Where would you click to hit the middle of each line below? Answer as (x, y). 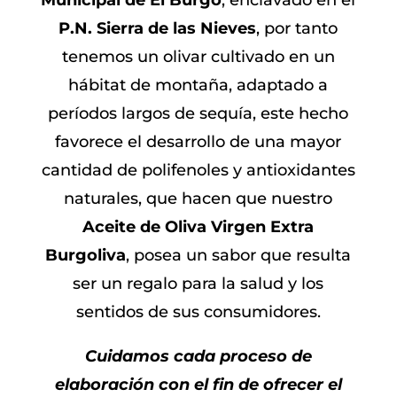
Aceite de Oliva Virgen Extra (198, 227)
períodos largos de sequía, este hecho (198, 114)
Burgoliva (86, 256)
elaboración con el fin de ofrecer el (198, 385)
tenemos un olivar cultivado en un (198, 57)
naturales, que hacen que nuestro (198, 199)
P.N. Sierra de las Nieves (158, 29)
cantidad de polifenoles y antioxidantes (198, 171)
